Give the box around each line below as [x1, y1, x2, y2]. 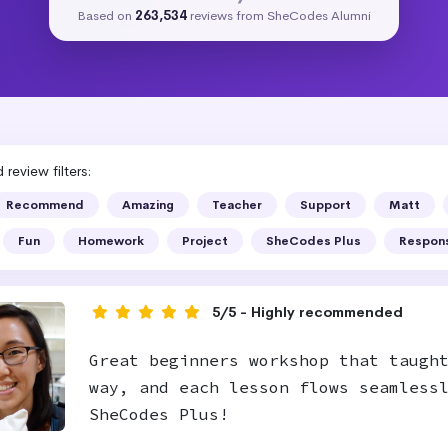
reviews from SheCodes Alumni [187, 7, 371, 24]
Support [300, 197, 351, 213]
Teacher [212, 197, 262, 213]
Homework [78, 233, 144, 249]
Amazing [122, 197, 174, 213]
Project [182, 233, 228, 249]
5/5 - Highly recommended [211, 303, 403, 321]
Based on [77, 7, 135, 24]
